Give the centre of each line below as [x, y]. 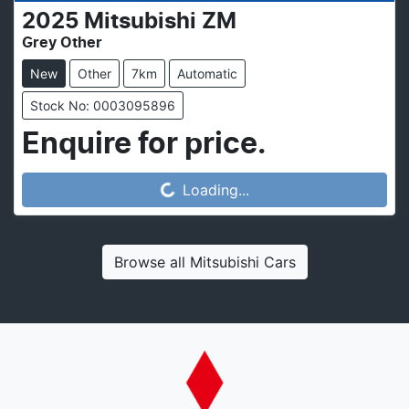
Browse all [149, 262]
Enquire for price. [144, 145]
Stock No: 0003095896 [103, 106]
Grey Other [62, 43]
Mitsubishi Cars [242, 262]
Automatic [207, 74]
